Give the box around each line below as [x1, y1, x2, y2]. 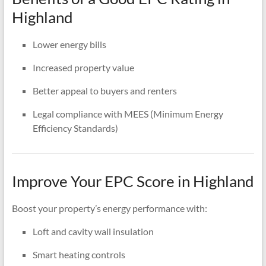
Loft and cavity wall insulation [32, 225, 154, 237]
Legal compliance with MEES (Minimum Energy [32, 107, 223, 119]
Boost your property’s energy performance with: [11, 202, 207, 214]
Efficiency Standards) [32, 122, 118, 134]
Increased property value [32, 61, 134, 73]
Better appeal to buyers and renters [32, 84, 177, 96]
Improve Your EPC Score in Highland [11, 171, 254, 191]
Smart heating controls [32, 248, 125, 260]
